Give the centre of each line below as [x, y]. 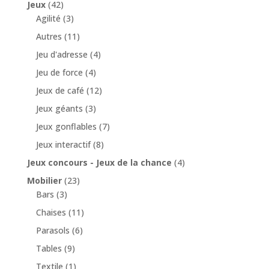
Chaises [51, 212]
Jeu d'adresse [62, 54]
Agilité [48, 18]
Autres [49, 36]
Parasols [53, 230]
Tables [49, 248]
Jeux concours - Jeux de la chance [99, 162]
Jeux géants [59, 108]
